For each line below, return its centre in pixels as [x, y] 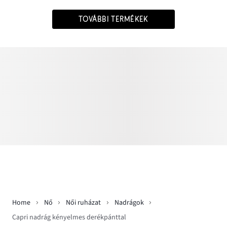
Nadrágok [129, 203]
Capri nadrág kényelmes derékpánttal [69, 217]
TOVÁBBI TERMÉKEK [113, 20]
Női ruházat [83, 203]
